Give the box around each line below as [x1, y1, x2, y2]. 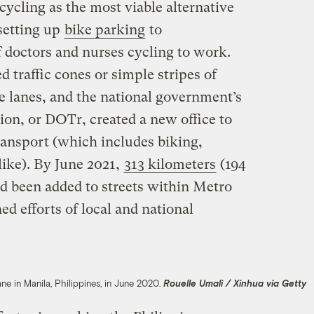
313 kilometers [123, 156, 216, 172]
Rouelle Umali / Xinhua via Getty [163, 277, 306, 289]
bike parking [64, 21, 145, 38]
